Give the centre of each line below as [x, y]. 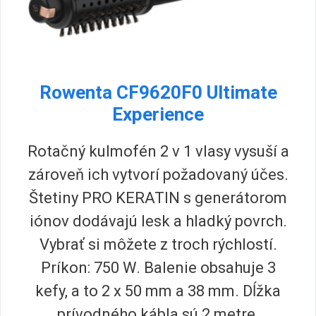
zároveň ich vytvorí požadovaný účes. [158, 175]
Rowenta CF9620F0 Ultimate [158, 93]
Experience [158, 115]
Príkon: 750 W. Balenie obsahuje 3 [158, 268]
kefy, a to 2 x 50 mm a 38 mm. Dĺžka [158, 291]
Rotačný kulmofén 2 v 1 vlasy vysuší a [158, 152]
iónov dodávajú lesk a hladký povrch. [158, 221]
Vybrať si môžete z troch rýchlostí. [158, 245]
